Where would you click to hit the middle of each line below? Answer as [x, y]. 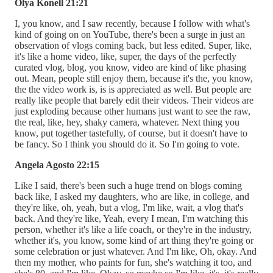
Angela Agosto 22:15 [57, 165]
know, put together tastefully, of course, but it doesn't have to [131, 133]
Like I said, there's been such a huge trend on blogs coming [128, 185]
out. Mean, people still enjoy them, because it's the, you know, [134, 78]
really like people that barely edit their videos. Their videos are [134, 100]
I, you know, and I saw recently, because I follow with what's [132, 23]
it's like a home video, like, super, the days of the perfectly [126, 56]
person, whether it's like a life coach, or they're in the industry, [133, 229]
